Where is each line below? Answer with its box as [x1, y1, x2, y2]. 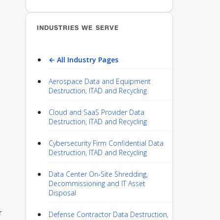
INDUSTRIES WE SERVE [37, 24, 119, 32]
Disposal [49, 188, 76, 197]
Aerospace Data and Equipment [49, 77, 151, 86]
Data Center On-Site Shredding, [49, 169, 148, 179]
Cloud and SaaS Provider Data [49, 108, 144, 117]
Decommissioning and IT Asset [49, 179, 145, 188]
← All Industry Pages [49, 55, 118, 64]
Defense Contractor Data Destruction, [49, 210, 168, 219]
